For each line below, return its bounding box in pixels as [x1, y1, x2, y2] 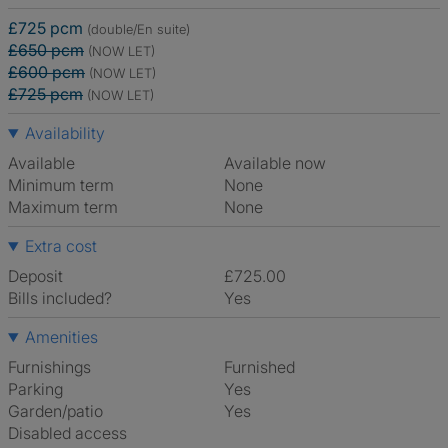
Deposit [8, 266, 63, 286]
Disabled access [8, 423, 127, 443]
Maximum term [8, 197, 118, 217]
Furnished [232, 357, 295, 377]
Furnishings [8, 357, 91, 377]
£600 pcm [8, 62, 85, 82]
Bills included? [8, 288, 112, 308]
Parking [8, 379, 63, 399]
